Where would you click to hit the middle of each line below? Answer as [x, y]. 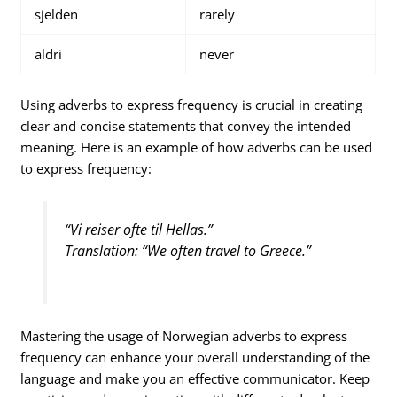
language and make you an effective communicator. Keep [195, 379]
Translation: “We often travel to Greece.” [187, 251]
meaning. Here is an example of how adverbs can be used [197, 147]
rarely [218, 14]
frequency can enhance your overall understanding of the [195, 358]
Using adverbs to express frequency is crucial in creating [192, 104]
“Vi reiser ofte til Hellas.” [138, 230]
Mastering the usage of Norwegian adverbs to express [184, 336]
